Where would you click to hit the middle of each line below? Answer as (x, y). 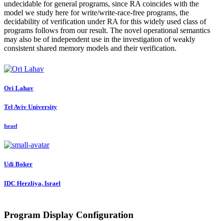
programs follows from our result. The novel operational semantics (107, 30)
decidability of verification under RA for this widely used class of (105, 21)
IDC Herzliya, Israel (32, 183)
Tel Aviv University (31, 107)
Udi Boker (18, 164)
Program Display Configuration (69, 215)
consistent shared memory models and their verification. (90, 48)
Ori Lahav (19, 88)
